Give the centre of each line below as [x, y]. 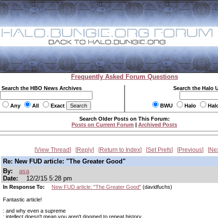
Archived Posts [158, 125]
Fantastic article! [22, 200]
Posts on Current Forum [103, 125]
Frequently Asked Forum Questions [124, 77]
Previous [190, 150]
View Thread [53, 150]
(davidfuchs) [156, 187]
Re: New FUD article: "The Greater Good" [64, 161]
